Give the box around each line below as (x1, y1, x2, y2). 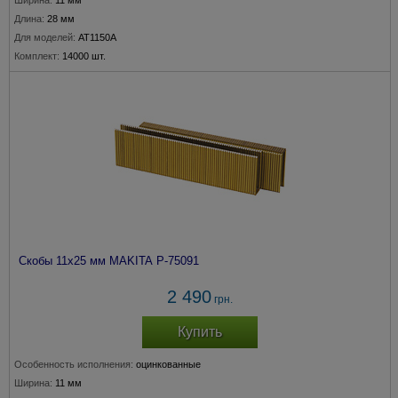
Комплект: (14, 51, 60, 61)
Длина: (14, 13, 44, 24)
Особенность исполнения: (14, 359, 133, 370)
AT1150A (78, 32, 116, 43)
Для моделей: (14, 32, 76, 43)
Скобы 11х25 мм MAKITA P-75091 (19, 254, 199, 267)
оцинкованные (136, 359, 201, 370)
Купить (178, 324, 222, 339)
